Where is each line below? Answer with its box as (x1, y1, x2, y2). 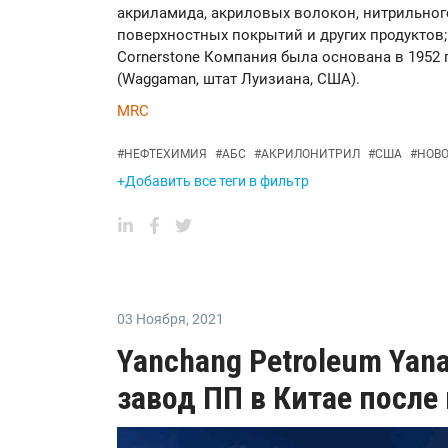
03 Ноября (117, 311, 186, 328)
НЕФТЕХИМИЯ (124, 147, 207, 162)
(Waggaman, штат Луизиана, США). (117, 70, 360, 89)
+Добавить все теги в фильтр (117, 173, 309, 190)
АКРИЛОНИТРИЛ (261, 147, 360, 162)
